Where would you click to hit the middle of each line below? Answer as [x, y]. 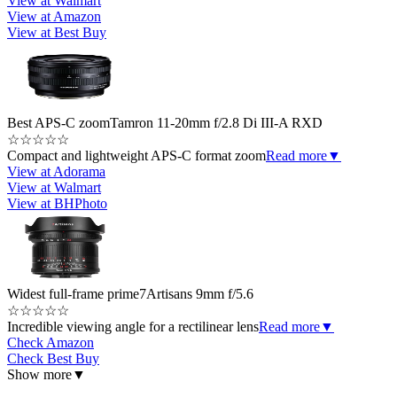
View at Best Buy [57, 33]
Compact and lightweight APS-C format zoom [136, 156]
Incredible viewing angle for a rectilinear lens [133, 327]
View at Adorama [56, 172]
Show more [39, 375]
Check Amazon [51, 343]
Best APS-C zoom [58, 123]
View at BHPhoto [57, 204]
